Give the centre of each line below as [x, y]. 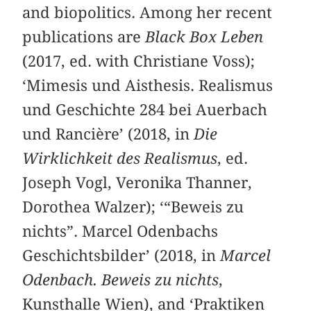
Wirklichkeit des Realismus [120, 158]
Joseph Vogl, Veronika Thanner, [137, 182]
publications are [84, 36]
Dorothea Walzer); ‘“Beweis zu [133, 207]
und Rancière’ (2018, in [108, 134]
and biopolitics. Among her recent [148, 12]
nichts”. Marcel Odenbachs [120, 231]
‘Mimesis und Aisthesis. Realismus [148, 85]
